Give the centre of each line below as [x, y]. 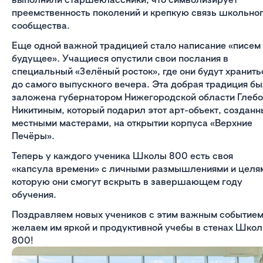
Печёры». [33, 136]
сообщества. [41, 26]
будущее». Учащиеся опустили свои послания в [120, 58]
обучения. [34, 195]
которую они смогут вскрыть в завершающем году [127, 182]
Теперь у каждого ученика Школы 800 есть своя [122, 156]
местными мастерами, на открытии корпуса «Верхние [132, 123]
